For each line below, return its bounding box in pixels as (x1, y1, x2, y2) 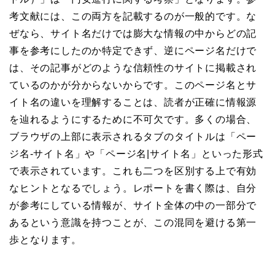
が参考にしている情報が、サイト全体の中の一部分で (9, 200, 257, 211)
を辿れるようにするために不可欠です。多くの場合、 (9, 114, 257, 125)
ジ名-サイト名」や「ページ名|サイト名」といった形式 (9, 149, 263, 160)
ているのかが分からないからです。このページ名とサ (9, 80, 257, 91)
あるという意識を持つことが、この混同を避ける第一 (9, 217, 257, 228)
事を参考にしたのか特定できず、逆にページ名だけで (9, 45, 257, 56)
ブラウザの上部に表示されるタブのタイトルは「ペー (9, 131, 257, 142)
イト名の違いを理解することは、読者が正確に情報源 (9, 97, 257, 108)
